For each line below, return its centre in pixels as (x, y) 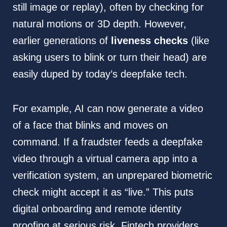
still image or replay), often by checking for (108, 7)
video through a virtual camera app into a (105, 159)
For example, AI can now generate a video (108, 109)
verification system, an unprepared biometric (112, 176)
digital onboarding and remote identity (97, 209)
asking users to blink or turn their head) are (109, 58)
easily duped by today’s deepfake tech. (100, 74)
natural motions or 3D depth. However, (99, 24)
